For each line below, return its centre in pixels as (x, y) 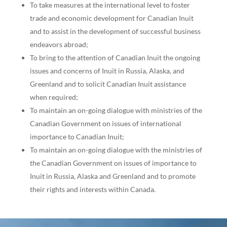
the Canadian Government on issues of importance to (113, 163)
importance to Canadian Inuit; (77, 137)
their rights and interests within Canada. (92, 190)
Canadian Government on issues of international (105, 124)
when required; (54, 97)
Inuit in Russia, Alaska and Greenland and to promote (112, 176)
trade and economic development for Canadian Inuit (111, 18)
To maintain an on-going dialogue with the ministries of (116, 150)
